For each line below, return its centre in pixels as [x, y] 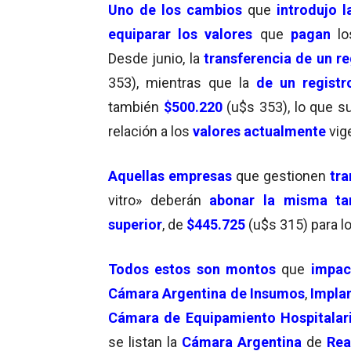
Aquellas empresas [170, 175]
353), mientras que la [179, 82]
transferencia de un [268, 58]
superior [135, 224]
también [136, 107]
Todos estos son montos [192, 269]
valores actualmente [258, 131]
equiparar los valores [181, 34]
